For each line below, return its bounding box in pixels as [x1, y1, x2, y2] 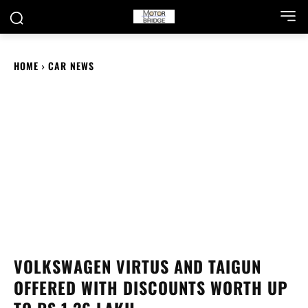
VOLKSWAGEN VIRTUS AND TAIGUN [14, 254, 261, 279]
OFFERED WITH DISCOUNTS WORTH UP [14, 275, 288, 300]
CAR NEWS [48, 58, 94, 73]
